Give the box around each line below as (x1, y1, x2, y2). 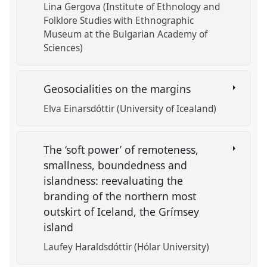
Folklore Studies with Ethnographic (44, 14, 194, 27)
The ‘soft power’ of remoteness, (44, 142, 199, 157)
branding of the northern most (44, 188, 197, 203)
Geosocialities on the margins (44, 82, 194, 97)
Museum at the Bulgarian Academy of (44, 28, 208, 41)
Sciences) (44, 42, 83, 55)
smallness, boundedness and (44, 157, 188, 172)
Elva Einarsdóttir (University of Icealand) (44, 103, 217, 116)
